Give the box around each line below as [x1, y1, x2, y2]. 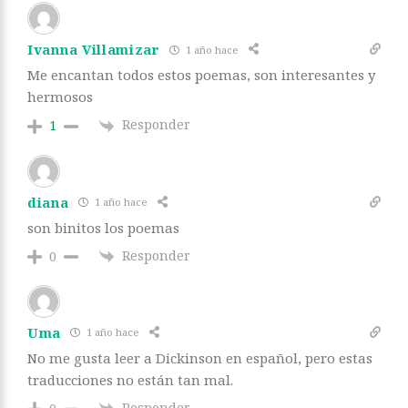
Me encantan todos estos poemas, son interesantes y [27, 66, 375, 85]
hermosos [27, 87, 93, 107]
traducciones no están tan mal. [27, 370, 233, 389]
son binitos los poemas [27, 218, 179, 237]
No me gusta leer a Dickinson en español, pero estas [27, 348, 372, 367]
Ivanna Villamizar [27, 40, 160, 59]
